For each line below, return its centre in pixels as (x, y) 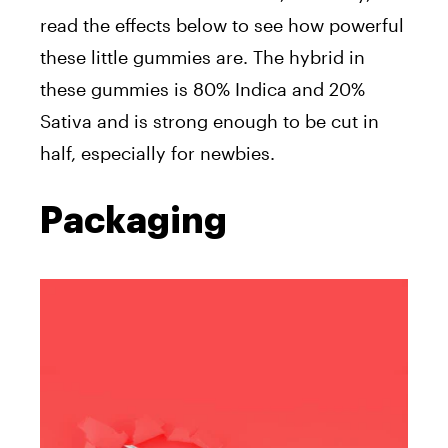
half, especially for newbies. (157, 152)
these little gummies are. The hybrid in (202, 56)
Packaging (133, 220)
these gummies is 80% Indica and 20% (202, 88)
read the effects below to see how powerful (222, 24)
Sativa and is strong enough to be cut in (209, 120)
